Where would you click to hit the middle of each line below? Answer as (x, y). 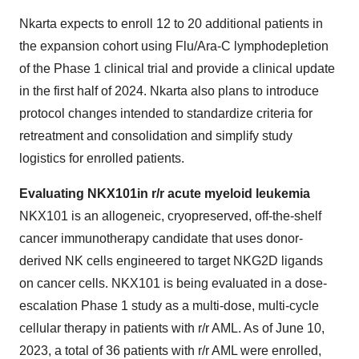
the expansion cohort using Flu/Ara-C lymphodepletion (174, 46)
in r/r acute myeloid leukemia (224, 194)
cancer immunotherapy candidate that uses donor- (161, 238)
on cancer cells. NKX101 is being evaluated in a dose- (173, 283)
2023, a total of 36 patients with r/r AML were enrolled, (170, 351)
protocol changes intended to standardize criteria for (166, 113)
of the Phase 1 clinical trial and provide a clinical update (177, 69)
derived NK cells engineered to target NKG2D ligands (171, 261)
